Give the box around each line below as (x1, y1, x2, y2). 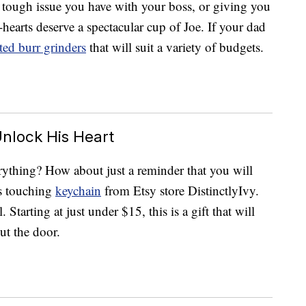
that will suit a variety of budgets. (86, 38, 264, 56)
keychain (55, 182, 101, 199)
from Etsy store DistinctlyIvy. (101, 182, 259, 199)
